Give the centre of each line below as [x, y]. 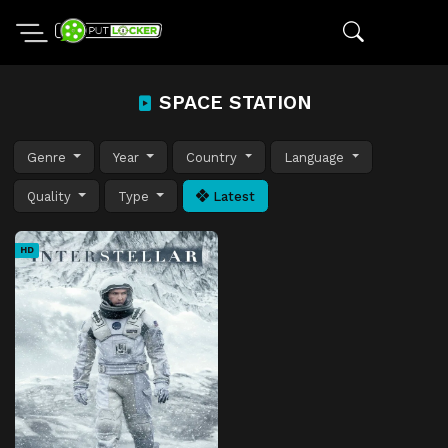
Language [316, 157]
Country [214, 157]
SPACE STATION [232, 102]
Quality [51, 196]
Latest [232, 196]
